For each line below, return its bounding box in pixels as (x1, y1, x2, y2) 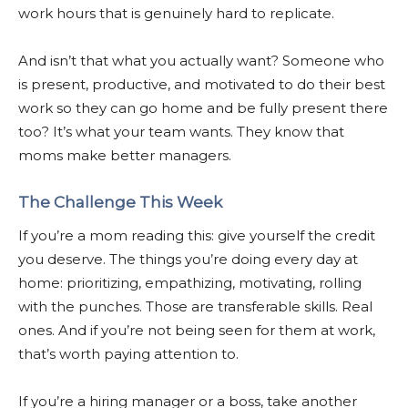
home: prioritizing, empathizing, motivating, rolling (18, 273, 362, 291)
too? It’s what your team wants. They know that (18, 122, 344, 140)
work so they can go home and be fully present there (18, 98, 388, 117)
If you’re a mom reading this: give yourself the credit (18, 226, 375, 244)
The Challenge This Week (18, 192, 222, 211)
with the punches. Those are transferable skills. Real (18, 297, 372, 315)
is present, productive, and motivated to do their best (18, 75, 385, 93)
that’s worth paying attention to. (18, 344, 239, 362)
